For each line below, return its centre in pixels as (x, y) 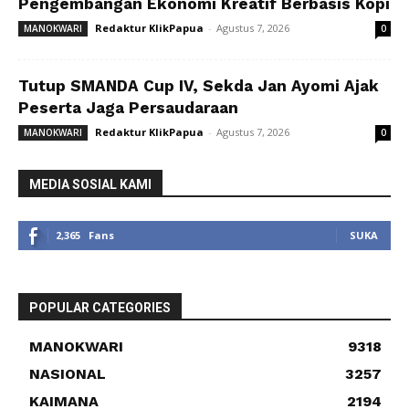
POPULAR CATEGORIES (100, 308)
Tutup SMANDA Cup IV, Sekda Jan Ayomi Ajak (199, 86)
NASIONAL (68, 374)
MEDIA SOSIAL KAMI (90, 184)
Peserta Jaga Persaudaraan (128, 108)
